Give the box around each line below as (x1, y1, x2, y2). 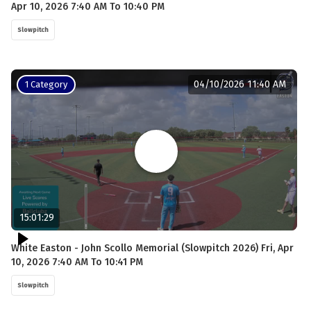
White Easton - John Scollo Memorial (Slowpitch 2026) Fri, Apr (11, 242, 294, 254)
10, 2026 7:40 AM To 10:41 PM (11, 256, 143, 268)
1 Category (25, 79, 67, 90)
